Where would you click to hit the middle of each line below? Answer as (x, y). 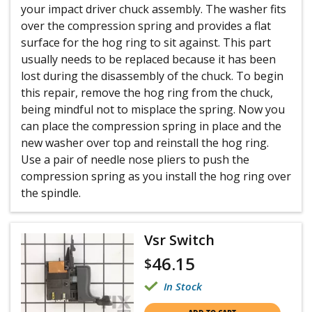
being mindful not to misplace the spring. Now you (153, 109)
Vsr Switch (179, 240)
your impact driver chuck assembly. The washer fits (154, 9)
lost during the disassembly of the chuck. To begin (152, 76)
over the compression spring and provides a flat (146, 26)
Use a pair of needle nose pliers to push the (135, 159)
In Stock (182, 286)
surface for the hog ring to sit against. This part (146, 42)
